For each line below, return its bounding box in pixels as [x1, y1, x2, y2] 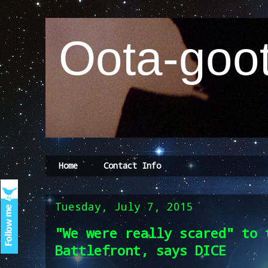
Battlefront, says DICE [55, 241, 226, 259]
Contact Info [103, 160, 161, 172]
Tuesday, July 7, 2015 [55, 199, 193, 214]
